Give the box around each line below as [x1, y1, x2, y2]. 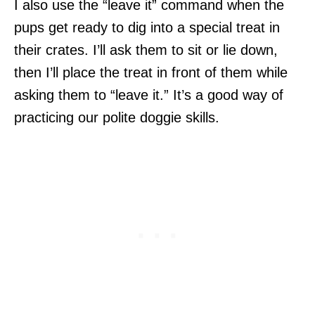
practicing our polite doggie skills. [14, 109, 219, 125]
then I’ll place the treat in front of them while [14, 64, 288, 80]
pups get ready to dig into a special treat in [14, 19, 280, 35]
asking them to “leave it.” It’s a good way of [14, 86, 283, 103]
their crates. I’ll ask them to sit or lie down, [14, 41, 278, 58]
